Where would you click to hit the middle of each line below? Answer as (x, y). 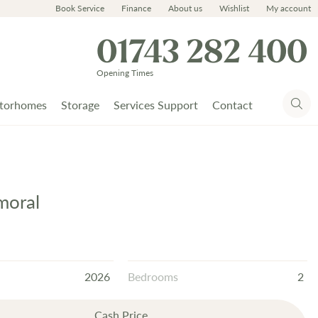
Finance (136, 8)
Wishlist (234, 8)
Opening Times (125, 73)
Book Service (80, 8)
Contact (232, 105)
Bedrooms (153, 276)
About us (185, 8)
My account (289, 8)
